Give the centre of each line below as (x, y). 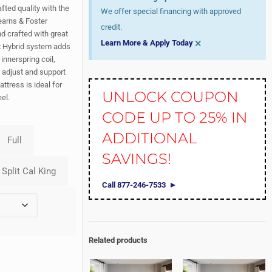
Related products (118, 240)
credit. (112, 27)
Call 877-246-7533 (134, 185)
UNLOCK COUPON (171, 97)
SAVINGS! (137, 159)
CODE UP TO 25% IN (175, 117)
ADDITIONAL (150, 138)
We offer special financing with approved (171, 11)
